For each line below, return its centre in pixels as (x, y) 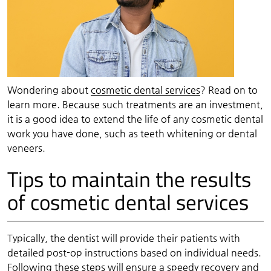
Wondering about (49, 90)
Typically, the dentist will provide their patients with (123, 238)
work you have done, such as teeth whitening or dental (132, 133)
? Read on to (229, 90)
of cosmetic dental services (128, 202)
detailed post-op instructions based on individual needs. (134, 252)
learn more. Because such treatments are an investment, (135, 104)
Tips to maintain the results (129, 179)
